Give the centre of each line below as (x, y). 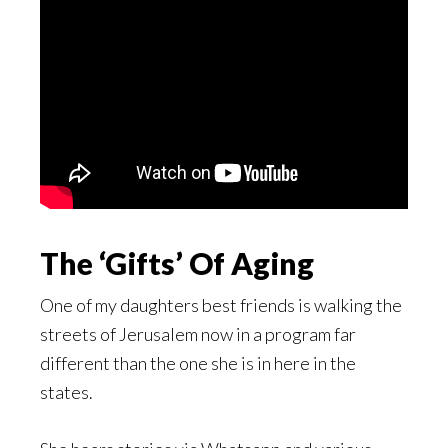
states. (66, 392)
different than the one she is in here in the (198, 363)
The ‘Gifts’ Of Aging (177, 263)
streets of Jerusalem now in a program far (198, 334)
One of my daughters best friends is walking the (221, 305)
